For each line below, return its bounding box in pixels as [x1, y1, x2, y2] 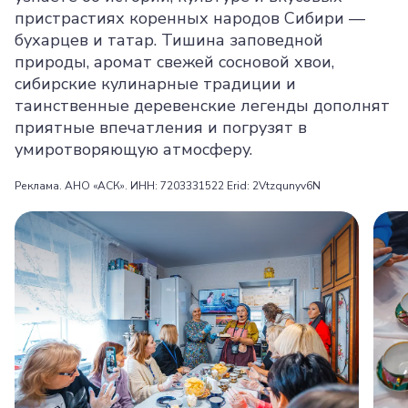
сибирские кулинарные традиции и [15, 73, 296, 95]
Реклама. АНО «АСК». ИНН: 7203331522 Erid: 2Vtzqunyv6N [15, 178, 321, 193]
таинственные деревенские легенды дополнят [15, 95, 390, 117]
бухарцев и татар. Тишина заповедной [15, 29, 323, 51]
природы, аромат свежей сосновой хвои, [15, 51, 334, 73]
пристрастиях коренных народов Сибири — [15, 7, 365, 29]
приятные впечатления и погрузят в [15, 117, 307, 138]
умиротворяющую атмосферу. [15, 138, 252, 160]
